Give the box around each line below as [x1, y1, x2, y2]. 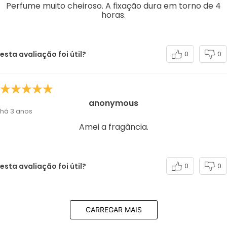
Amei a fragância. [79, 121, 148, 133]
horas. [101, 9, 126, 21]
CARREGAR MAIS [85, 205, 142, 214]
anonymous [89, 97, 138, 109]
